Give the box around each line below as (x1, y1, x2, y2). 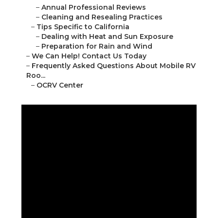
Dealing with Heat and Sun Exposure (41, 32, 173, 41)
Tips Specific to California (36, 22, 129, 32)
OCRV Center (36, 81, 83, 90)
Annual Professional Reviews (41, 3, 146, 12)
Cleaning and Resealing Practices (41, 13, 163, 22)
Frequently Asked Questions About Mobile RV (32, 61, 196, 71)
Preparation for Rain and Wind (41, 42, 152, 51)
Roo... (26, 71, 45, 80)
